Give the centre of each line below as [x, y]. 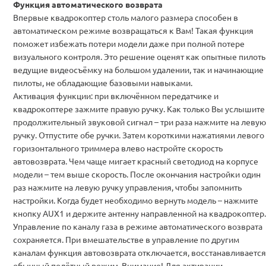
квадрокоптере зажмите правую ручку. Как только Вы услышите [139, 108]
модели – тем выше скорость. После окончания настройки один [137, 174]
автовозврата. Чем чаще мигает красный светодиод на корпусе [136, 161]
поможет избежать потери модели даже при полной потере [129, 43]
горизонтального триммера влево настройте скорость [118, 148]
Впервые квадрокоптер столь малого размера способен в [126, 17]
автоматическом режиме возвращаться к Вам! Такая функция [133, 30]
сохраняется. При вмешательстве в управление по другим [126, 239]
